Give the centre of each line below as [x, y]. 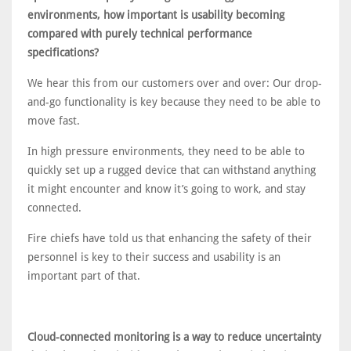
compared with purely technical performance [140, 34]
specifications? [65, 52]
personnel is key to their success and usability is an [154, 257]
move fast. [54, 121]
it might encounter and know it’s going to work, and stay [166, 189]
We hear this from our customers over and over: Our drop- [175, 83]
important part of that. [85, 276]
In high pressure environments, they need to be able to [166, 151]
